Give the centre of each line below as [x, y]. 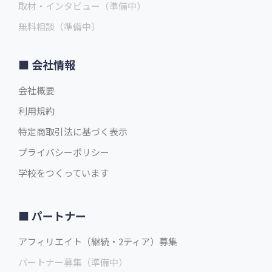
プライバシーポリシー [64, 152]
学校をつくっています [63, 173]
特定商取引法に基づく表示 [73, 132]
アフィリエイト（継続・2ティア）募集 [98, 242]
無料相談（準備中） [59, 27]
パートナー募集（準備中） [73, 262]
